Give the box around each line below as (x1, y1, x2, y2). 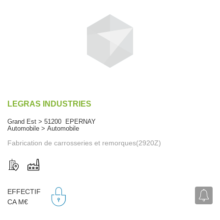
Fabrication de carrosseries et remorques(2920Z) (7, 138, 161, 147)
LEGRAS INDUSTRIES (7, 99, 91, 108)
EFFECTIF (7, 188, 41, 196)
